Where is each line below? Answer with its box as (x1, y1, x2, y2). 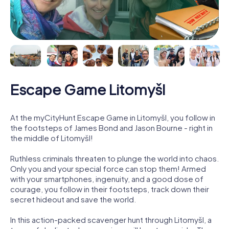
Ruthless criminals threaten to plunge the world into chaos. (10, 153, 219, 163)
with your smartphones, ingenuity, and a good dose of (10, 173, 203, 184)
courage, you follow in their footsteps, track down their (10, 184, 209, 194)
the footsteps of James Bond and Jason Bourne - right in (10, 122, 213, 132)
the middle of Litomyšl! (10, 132, 93, 143)
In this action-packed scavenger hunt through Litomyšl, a (10, 214, 212, 224)
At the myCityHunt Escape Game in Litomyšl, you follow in (10, 112, 215, 122)
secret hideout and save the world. (10, 194, 136, 204)
